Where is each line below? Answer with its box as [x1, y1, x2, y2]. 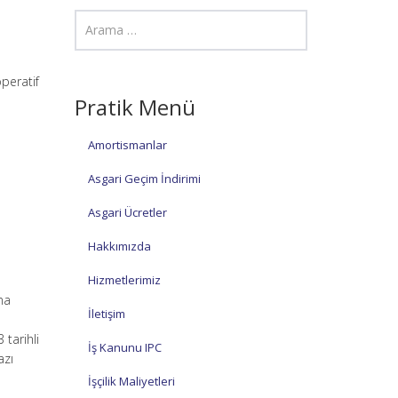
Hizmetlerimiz [87, 271, 161, 288]
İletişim [87, 305, 125, 322]
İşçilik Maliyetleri [87, 372, 175, 389]
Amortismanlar [87, 136, 167, 153]
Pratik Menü [74, 92, 195, 122]
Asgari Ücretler [87, 203, 167, 220]
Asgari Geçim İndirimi [87, 170, 201, 187]
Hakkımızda [87, 237, 151, 254]
